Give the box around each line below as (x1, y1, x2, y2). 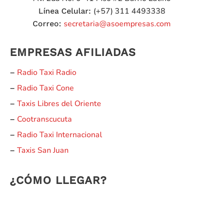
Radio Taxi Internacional (17, 129, 102, 141)
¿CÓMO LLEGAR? (10, 174, 107, 187)
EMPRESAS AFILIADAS (10, 46, 136, 59)
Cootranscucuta (17, 114, 72, 125)
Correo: (33, 19, 64, 29)
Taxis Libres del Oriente (17, 98, 101, 109)
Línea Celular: (38, 6, 93, 16)
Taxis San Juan (17, 145, 69, 156)
